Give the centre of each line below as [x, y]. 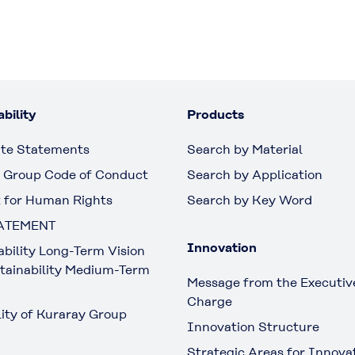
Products [216, 115]
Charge [210, 302]
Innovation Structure [253, 327]
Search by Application [255, 175]
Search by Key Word [250, 200]
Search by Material [245, 150]
